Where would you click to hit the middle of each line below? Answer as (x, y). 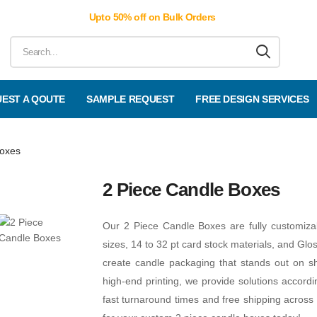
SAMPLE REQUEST (131, 99)
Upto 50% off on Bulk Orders (152, 17)
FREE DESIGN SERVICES (252, 99)
